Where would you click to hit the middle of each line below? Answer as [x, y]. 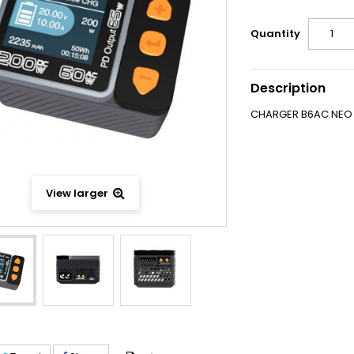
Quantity [275, 34]
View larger [77, 194]
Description [288, 88]
